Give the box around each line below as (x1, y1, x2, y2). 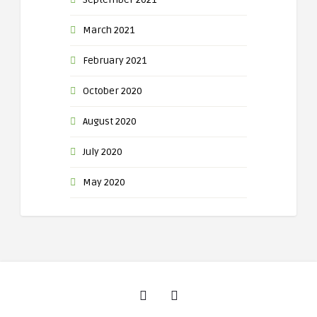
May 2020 (83, 176, 125, 188)
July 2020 (83, 146, 122, 158)
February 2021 (83, 54, 146, 67)
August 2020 (83, 115, 137, 127)
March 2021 (83, 24, 134, 36)
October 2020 (83, 85, 142, 97)
